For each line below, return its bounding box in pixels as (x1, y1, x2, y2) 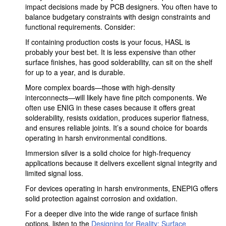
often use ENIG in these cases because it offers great (25, 102, 195, 112)
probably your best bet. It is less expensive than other (25, 47, 196, 57)
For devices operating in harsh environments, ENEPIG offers (25, 183, 218, 193)
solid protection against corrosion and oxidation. (25, 193, 178, 203)
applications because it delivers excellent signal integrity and (25, 158, 217, 168)
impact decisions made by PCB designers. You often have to (25, 2, 217, 12)
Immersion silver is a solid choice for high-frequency (25, 148, 191, 158)
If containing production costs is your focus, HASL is (25, 37, 190, 47)
